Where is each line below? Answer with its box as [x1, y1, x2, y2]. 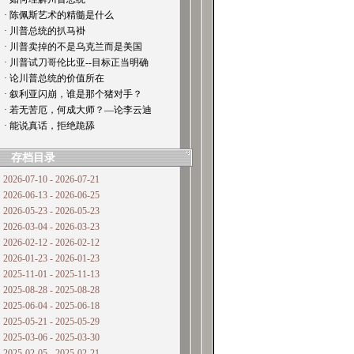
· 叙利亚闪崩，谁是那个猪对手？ [4, 88, 142, 100]
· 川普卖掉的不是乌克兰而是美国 [4, 41, 142, 52]
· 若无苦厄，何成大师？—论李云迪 [4, 104, 152, 115]
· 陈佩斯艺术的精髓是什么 [4, 9, 114, 21]
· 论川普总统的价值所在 [4, 73, 104, 84]
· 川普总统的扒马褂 [4, 25, 85, 36]
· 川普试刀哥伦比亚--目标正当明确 [4, 57, 149, 68]
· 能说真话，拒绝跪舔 [4, 120, 95, 131]
